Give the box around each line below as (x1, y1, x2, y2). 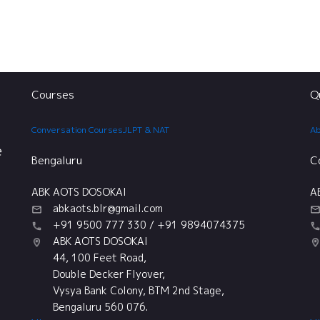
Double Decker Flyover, (53, 267, 165, 281)
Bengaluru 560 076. (53, 300, 148, 314)
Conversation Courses (31, 123, 123, 136)
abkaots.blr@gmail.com (53, 201, 163, 215)
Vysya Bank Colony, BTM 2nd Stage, (53, 284, 224, 297)
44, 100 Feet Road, (53, 251, 146, 264)
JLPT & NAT (123, 123, 169, 136)
